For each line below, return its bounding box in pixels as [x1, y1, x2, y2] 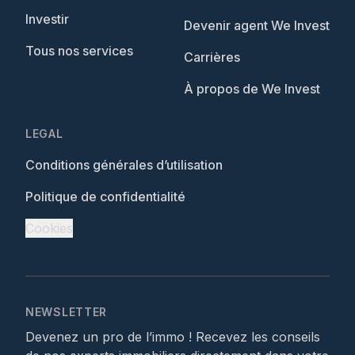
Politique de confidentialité [25, 189, 185, 204]
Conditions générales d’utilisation [25, 157, 223, 173]
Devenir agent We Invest [184, 17, 330, 33]
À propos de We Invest [184, 81, 320, 97]
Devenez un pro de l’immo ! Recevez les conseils [25, 329, 320, 345]
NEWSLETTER [25, 305, 107, 319]
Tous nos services [25, 43, 133, 59]
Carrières [184, 49, 240, 65]
